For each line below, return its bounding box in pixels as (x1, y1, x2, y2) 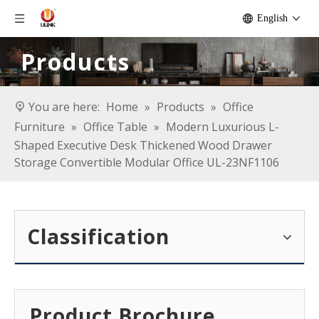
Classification (27, 223, 169, 251)
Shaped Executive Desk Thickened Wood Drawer (14, 137, 272, 154)
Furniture (14, 119, 65, 135)
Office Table (83, 119, 147, 135)
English (257, 13, 288, 23)
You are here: (28, 99, 100, 115)
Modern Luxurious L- (166, 119, 279, 135)
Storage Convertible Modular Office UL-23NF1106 (14, 155, 279, 171)
